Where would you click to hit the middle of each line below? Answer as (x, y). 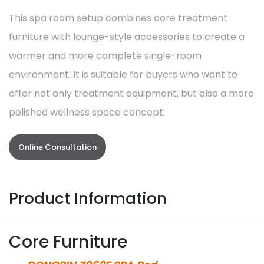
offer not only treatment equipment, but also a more (131, 93)
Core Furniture (68, 242)
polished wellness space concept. (87, 112)
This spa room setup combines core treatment (118, 18)
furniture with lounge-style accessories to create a (127, 37)
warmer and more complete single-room (105, 55)
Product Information (88, 198)
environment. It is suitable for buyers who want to (123, 74)
